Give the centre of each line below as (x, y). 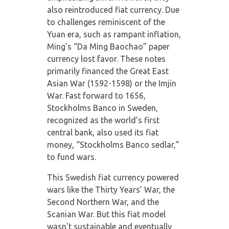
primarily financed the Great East (108, 71)
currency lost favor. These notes (106, 59)
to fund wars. (71, 157)
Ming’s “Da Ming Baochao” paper (108, 46)
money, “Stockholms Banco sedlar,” (113, 144)
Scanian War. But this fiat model (106, 214)
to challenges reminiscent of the (106, 22)
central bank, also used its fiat (102, 132)
